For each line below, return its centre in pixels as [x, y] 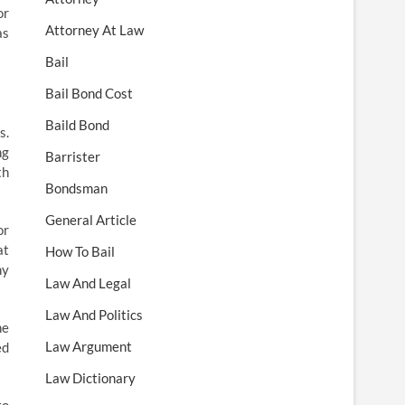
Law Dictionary [90, 378]
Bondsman [76, 188]
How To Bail [80, 252]
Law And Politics [94, 315]
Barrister [73, 157]
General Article [91, 220]
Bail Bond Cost [89, 94]
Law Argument [89, 347]
